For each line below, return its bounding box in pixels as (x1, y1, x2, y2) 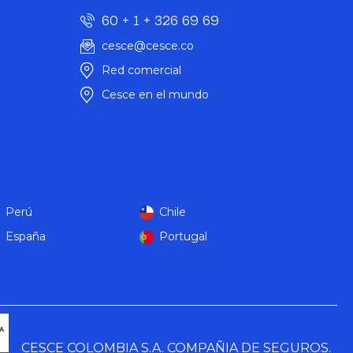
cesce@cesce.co (102, 39, 194, 53)
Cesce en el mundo (102, 87, 209, 102)
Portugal (159, 229, 208, 243)
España (5, 229, 46, 243)
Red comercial (102, 63, 181, 77)
